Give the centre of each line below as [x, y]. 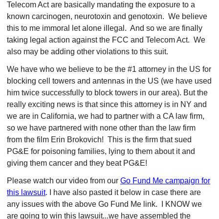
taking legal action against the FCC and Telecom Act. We [106, 40]
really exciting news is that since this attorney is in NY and [107, 104]
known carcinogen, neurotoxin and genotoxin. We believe [107, 16]
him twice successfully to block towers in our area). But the [107, 93]
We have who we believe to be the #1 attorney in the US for [109, 69]
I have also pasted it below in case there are [124, 192]
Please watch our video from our [64, 181]
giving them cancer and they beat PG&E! [80, 163]
